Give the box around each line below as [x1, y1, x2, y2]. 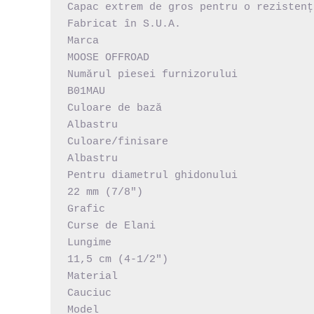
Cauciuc [67, 287, 111, 299]
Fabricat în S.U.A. [67, 18, 181, 30]
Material [67, 270, 118, 282]
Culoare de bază [67, 102, 162, 114]
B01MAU [67, 85, 105, 97]
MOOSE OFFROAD [67, 51, 149, 64]
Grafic [67, 203, 105, 215]
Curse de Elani [67, 219, 156, 232]
